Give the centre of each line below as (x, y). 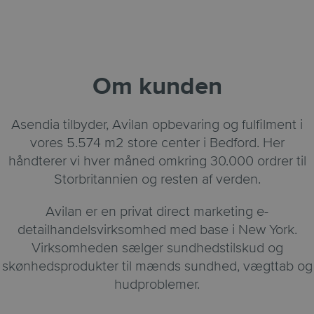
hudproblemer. (157, 284)
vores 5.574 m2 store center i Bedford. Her (157, 143)
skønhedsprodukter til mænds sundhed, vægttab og (157, 266)
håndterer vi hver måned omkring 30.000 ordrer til (157, 161)
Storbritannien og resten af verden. (157, 179)
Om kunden (157, 87)
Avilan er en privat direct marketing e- (157, 211)
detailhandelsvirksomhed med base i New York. (157, 230)
